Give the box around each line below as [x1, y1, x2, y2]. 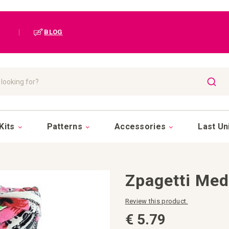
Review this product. [125, 197, 188, 205]
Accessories [114, 122, 166, 131]
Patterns [47, 122, 82, 131]
